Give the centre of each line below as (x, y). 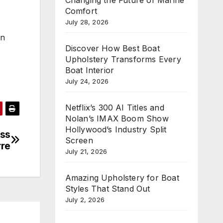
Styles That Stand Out (108, 188)
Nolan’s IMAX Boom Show (117, 118)
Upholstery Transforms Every (123, 59)
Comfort (81, 11)
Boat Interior (90, 70)
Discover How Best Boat (112, 48)
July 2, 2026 (85, 199)
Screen (79, 140)
